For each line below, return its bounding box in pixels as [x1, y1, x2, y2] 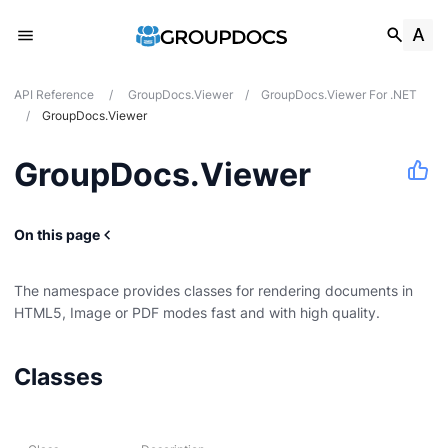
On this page [14, 226, 100, 244]
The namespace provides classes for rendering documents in [14, 282, 413, 300]
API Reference [14, 87, 94, 102]
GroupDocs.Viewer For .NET [260, 87, 417, 102]
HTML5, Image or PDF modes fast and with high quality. [14, 304, 380, 322]
